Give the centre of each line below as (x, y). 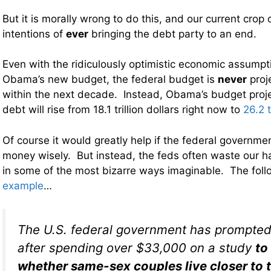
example (23, 185)
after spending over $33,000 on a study (136, 248)
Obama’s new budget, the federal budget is (110, 80)
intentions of (34, 34)
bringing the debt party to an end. (172, 34)
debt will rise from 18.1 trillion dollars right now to (123, 110)
